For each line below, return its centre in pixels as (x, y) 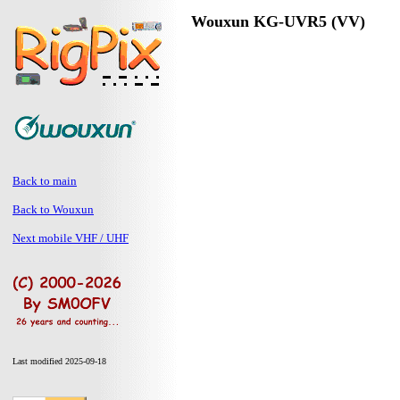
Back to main (45, 181)
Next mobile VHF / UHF (71, 238)
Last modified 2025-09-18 (59, 361)
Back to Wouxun (53, 209)
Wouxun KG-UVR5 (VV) (278, 21)
